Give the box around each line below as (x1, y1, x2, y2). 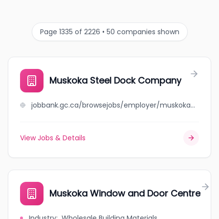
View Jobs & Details (20, 133, 86, 143)
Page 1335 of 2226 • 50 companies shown (40, 27, 179, 37)
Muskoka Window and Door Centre (49, 187, 200, 199)
